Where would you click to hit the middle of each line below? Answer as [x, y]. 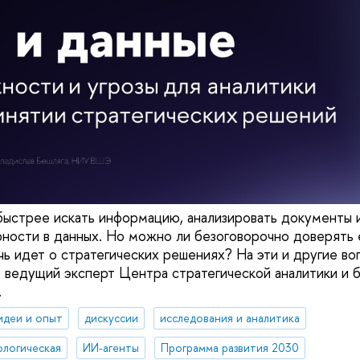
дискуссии [111, 318]
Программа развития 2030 [229, 348]
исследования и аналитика [229, 318]
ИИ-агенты [110, 348]
